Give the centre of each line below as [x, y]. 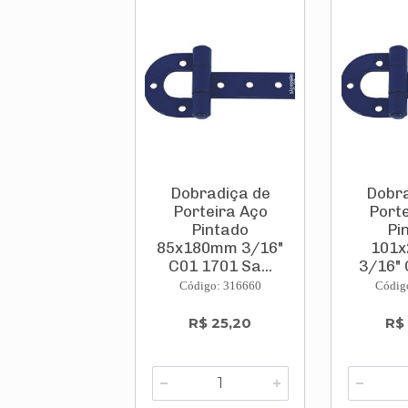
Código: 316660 [220, 286]
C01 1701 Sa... [220, 266]
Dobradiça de [220, 194]
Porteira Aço [220, 212]
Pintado [220, 230]
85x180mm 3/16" [220, 248]
